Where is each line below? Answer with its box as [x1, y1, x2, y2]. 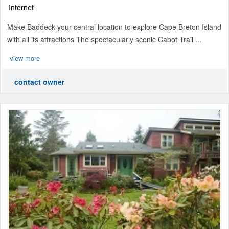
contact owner [14, 77, 64, 87]
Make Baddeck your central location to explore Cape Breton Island [7, 21, 221, 32]
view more [10, 53, 40, 63]
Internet [9, 2, 34, 13]
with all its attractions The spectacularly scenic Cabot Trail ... [7, 34, 201, 45]
